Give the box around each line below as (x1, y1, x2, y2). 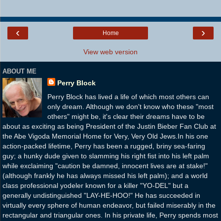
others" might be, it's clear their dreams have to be (47, 112, 205, 120)
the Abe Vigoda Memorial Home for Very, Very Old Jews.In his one (2, 132, 208, 140)
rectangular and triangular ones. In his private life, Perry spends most (2, 211, 218, 219)
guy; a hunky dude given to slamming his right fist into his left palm (2, 151, 209, 160)
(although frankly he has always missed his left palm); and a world (2, 171, 208, 180)
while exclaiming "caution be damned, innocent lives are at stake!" (2, 161, 208, 170)
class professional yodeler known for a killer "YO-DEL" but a (2, 181, 188, 189)
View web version (83, 48, 138, 56)
